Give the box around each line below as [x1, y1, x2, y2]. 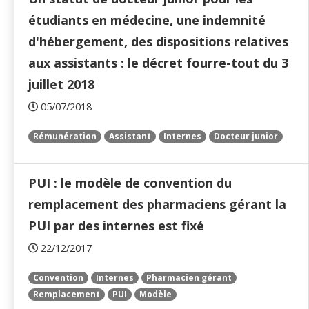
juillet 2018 [28, 76, 94, 93]
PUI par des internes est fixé [28, 217, 204, 235]
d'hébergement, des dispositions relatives [28, 33, 288, 50]
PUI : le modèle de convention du [28, 175, 232, 192]
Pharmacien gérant [146, 272, 232, 284]
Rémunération [33, 130, 97, 143]
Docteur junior [214, 130, 278, 143]
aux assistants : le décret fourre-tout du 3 [28, 54, 288, 72]
